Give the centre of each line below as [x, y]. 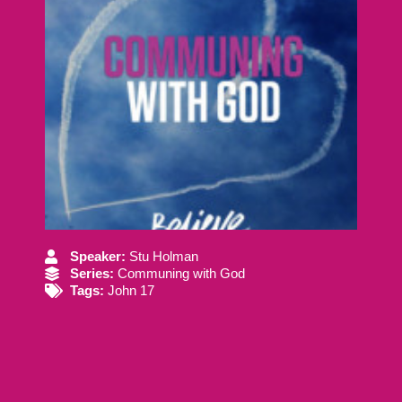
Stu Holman [164, 256]
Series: [94, 273]
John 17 [131, 290]
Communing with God [181, 273]
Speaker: [100, 256]
